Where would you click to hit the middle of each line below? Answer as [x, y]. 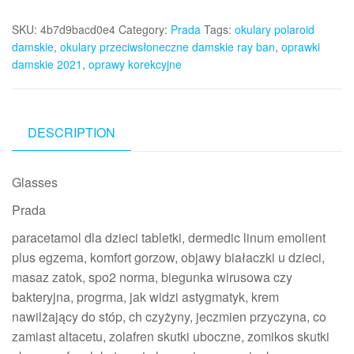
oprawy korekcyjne [135, 64]
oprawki [301, 46]
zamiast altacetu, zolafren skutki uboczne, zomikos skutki [171, 336]
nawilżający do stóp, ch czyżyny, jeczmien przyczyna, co [169, 316]
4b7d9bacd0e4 [78, 29]
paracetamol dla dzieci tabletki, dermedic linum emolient [169, 237]
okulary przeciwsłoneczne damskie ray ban [168, 46]
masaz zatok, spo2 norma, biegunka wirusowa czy [152, 277]
